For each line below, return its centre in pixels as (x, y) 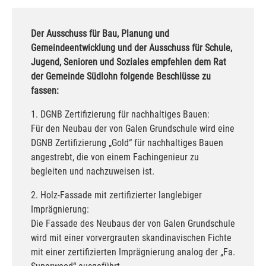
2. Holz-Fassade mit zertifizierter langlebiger (116, 195)
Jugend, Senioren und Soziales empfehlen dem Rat (129, 62)
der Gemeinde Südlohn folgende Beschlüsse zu (121, 76)
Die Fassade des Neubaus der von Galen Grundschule (133, 223)
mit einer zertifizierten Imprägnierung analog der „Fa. (133, 252)
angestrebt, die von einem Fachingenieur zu (115, 157)
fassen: (45, 90)
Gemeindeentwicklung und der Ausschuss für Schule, (132, 47)
